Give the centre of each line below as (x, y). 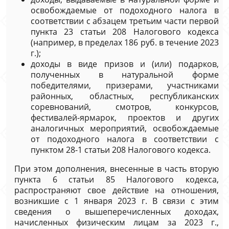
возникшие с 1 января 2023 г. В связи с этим (117, 201)
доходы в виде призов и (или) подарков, (125, 64)
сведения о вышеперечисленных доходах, (117, 212)
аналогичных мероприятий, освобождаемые (125, 128)
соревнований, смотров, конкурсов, (125, 107)
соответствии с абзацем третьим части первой (125, 21)
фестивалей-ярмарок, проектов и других (125, 118)
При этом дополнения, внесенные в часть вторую (117, 169)
